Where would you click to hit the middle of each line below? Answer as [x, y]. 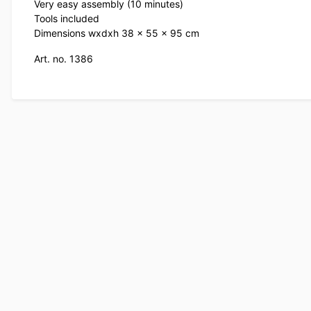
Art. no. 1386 [64, 59]
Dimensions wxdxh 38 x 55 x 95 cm [117, 33]
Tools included [67, 19]
